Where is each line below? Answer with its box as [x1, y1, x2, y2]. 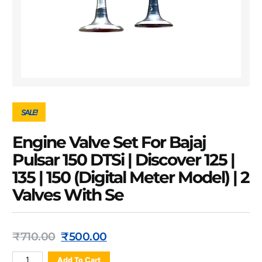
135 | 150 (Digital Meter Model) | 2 [12, 167, 250, 187]
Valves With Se [12, 184, 124, 205]
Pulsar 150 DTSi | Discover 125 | [12, 149, 235, 170]
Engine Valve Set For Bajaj [12, 132, 206, 152]
